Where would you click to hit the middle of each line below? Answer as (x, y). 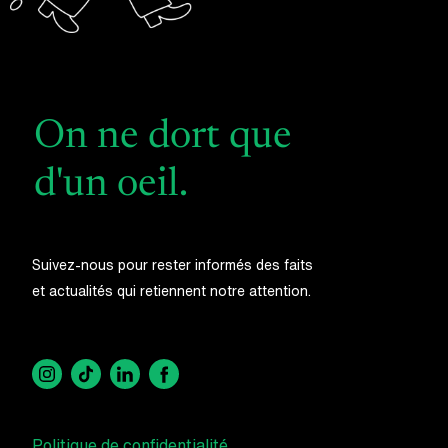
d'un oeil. (111, 186)
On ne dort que (163, 138)
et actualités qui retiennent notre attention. (171, 291)
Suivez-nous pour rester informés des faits (172, 265)
